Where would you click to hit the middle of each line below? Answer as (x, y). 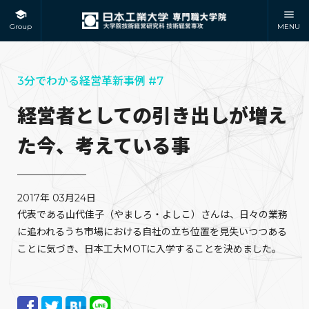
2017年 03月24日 (57, 198)
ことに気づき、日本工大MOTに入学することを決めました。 (149, 249)
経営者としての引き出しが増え (152, 116)
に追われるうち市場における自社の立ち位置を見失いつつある (152, 232)
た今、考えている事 (104, 146)
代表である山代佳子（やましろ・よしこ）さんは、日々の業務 (152, 215)
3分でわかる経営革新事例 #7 (90, 81)
